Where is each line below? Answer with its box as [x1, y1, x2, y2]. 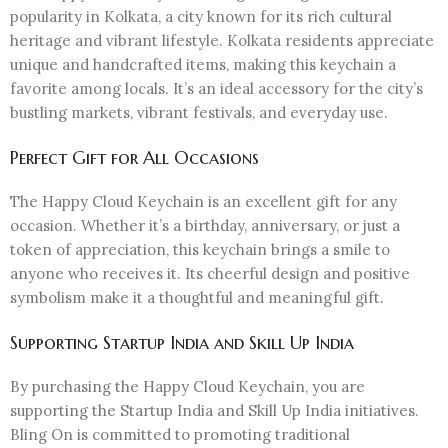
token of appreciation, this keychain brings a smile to [10, 239, 390, 259]
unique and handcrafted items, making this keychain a [10, 54, 396, 74]
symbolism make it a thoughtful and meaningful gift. [10, 287, 384, 307]
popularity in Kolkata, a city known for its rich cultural [10, 6, 392, 26]
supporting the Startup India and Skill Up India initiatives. [10, 400, 419, 420]
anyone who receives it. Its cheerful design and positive [10, 263, 410, 283]
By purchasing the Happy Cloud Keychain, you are [10, 376, 365, 396]
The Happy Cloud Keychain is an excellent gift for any [10, 191, 397, 211]
